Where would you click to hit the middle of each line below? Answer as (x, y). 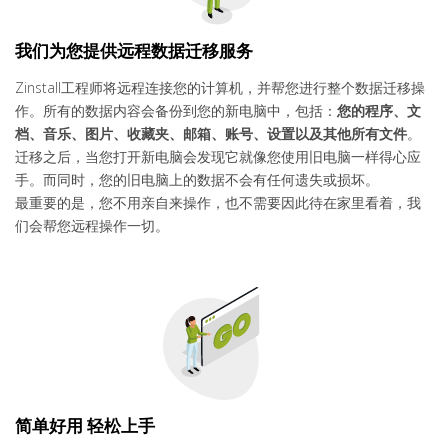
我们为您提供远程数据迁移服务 (134, 50)
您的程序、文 (379, 110)
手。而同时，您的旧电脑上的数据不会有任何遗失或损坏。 (197, 179)
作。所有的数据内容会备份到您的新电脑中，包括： (176, 110)
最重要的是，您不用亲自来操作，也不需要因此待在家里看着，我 (218, 202)
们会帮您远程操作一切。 (92, 225)
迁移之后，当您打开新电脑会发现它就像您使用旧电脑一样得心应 (218, 156)
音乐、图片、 (85, 133)
